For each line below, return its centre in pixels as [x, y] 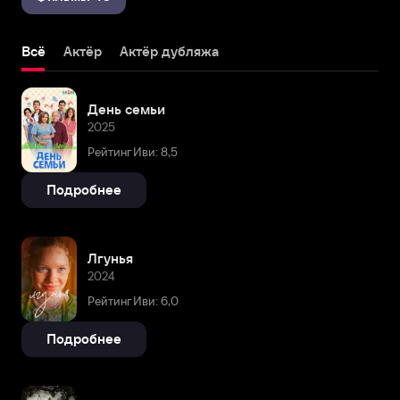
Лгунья [110, 258]
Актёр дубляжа [169, 51]
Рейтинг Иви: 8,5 [133, 152]
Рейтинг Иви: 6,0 [133, 301]
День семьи [126, 109]
